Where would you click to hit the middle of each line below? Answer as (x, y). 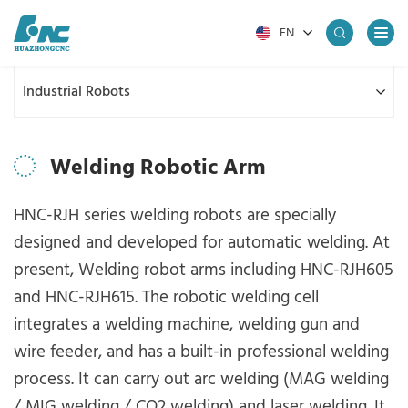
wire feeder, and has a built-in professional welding (201, 352)
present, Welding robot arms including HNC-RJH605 (204, 270)
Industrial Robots (76, 92)
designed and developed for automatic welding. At (202, 243)
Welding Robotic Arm (158, 168)
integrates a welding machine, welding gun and (187, 325)
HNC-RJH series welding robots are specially (175, 216)
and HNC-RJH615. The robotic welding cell (166, 298)
